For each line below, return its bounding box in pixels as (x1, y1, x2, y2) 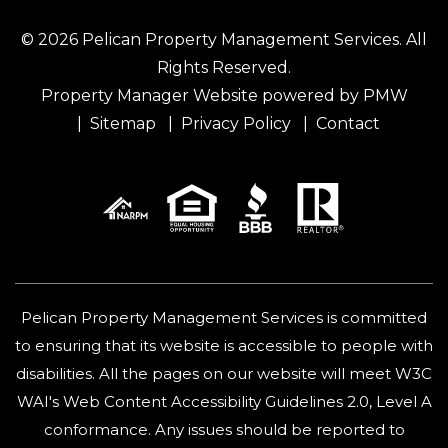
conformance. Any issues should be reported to (43, 420, 405, 439)
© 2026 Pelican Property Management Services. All (21, 30, 427, 49)
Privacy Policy (180, 114, 291, 133)
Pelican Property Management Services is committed (21, 308, 427, 327)
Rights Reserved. (157, 58, 291, 77)
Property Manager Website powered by (40, 86, 363, 105)
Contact (315, 114, 380, 133)
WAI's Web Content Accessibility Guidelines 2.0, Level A (16, 392, 432, 411)
